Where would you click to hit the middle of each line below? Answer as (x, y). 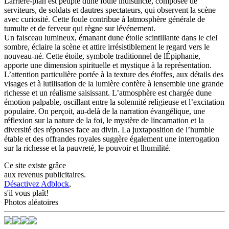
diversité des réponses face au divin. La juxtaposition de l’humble (109, 129)
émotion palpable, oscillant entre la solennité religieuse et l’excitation (114, 102)
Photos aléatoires (31, 202)
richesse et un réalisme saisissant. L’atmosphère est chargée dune (108, 93)
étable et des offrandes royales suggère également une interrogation (112, 139)
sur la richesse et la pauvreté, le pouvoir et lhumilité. (87, 148)
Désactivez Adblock (37, 184)
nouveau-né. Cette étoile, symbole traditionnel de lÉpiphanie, (102, 56)
